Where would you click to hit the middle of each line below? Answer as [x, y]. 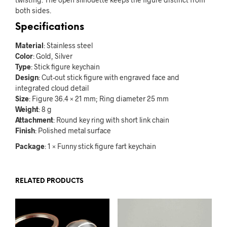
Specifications [50, 27]
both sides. [33, 10]
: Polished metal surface [73, 130]
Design [27, 77]
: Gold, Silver [53, 56]
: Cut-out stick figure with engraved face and [109, 77]
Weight [27, 109]
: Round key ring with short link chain [111, 120]
